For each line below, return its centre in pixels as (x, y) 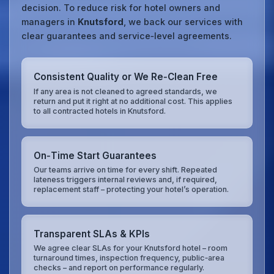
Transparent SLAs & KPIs (92, 234)
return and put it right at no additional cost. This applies (133, 101)
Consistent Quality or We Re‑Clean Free (126, 77)
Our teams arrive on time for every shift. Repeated (126, 169)
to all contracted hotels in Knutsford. (100, 111)
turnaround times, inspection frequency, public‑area (129, 258)
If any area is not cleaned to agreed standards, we (126, 91)
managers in (50, 22)
